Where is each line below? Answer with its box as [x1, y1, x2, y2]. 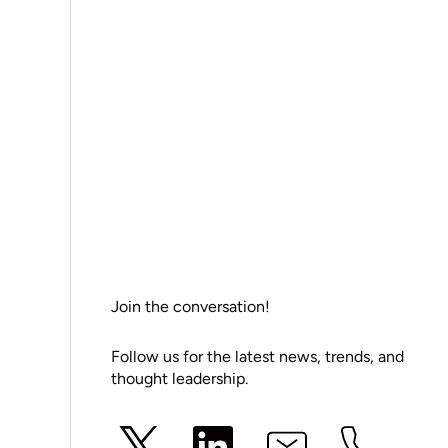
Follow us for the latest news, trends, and [111, 346, 404, 366]
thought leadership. [111, 368, 248, 388]
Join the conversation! [111, 296, 270, 316]
